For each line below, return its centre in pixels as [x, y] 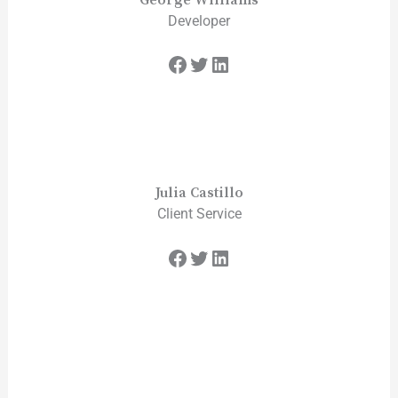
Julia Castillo [199, 193]
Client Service [199, 214]
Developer [199, 20]
